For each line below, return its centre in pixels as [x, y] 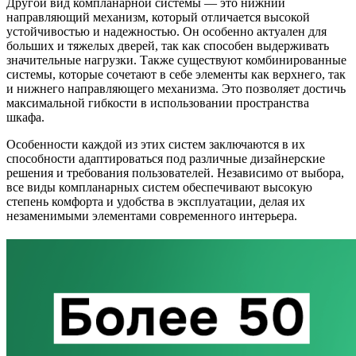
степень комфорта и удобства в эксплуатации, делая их [156, 202]
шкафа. [25, 118]
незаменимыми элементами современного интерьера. [152, 216]
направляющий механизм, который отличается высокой [158, 17]
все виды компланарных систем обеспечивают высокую [159, 188]
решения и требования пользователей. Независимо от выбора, [175, 173]
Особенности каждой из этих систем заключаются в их [156, 145]
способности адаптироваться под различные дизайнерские [166, 159]
